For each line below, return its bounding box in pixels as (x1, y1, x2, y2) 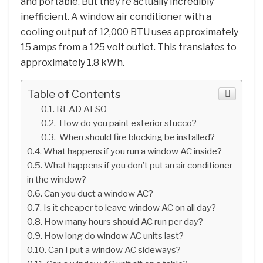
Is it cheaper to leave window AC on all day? (43, 201, 217, 213)
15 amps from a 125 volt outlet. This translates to (21, 41, 237, 53)
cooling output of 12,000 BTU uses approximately (21, 26, 238, 38)
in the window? (27, 173, 86, 185)
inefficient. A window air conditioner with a (21, 11, 211, 22)
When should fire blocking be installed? (58, 131, 215, 143)
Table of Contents (27, 86, 121, 101)
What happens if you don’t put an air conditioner (44, 159, 233, 171)
